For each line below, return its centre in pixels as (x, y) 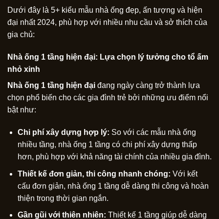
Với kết (184, 174)
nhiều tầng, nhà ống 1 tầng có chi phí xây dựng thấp (107, 144)
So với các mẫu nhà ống (153, 132)
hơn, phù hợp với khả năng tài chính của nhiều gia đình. (114, 156)
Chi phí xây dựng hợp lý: (63, 132)
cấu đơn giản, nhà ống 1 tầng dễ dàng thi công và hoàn (113, 186)
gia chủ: (21, 35)
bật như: (22, 110)
